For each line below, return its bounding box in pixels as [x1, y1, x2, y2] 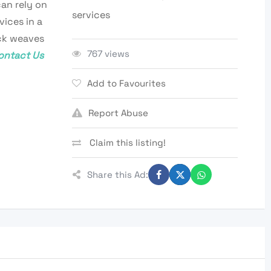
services [72, 8, 111, 22]
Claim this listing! [87, 137, 166, 149]
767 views [87, 48, 130, 60]
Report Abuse [88, 107, 149, 119]
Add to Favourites [87, 77, 166, 90]
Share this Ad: [87, 168, 149, 180]
